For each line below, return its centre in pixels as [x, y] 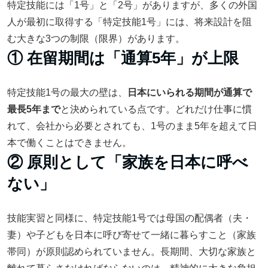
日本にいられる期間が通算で [190, 92]
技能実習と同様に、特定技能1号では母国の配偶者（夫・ [130, 218]
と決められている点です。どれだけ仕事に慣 [156, 109]
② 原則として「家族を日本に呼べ [128, 162]
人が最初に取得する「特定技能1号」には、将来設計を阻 [130, 22]
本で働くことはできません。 [69, 143]
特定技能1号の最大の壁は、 [67, 92]
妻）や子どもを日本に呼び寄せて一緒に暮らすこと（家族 [132, 235]
